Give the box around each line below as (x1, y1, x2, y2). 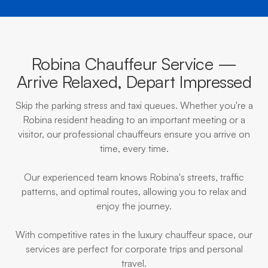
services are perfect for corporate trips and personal (25, 243, 243, 255)
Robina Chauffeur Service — (31, 53, 237, 74)
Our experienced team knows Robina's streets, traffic (24, 171, 244, 183)
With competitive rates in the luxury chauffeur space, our (16, 229, 252, 240)
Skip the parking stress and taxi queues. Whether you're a (15, 99, 253, 111)
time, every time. (99, 142, 169, 154)
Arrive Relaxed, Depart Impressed (16, 71, 252, 92)
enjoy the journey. (96, 200, 172, 212)
